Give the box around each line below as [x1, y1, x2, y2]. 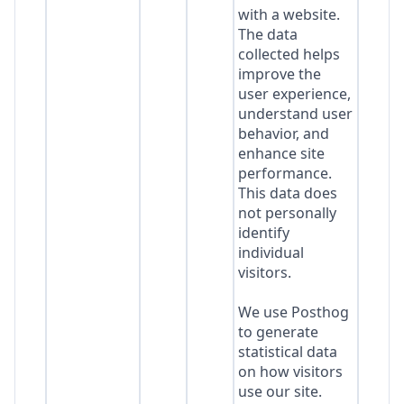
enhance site [237, 143, 325, 163]
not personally [237, 203, 336, 223]
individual [237, 243, 304, 262]
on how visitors [237, 362, 343, 381]
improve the [237, 64, 321, 84]
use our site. [237, 381, 322, 401]
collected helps [237, 44, 340, 64]
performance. [237, 163, 332, 183]
